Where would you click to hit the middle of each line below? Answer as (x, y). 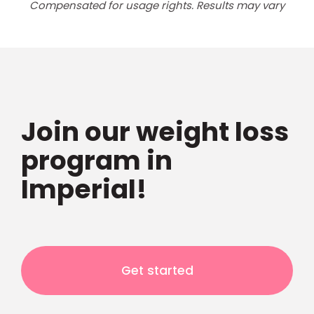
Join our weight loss (155, 131)
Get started (157, 270)
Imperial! (84, 189)
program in (96, 160)
